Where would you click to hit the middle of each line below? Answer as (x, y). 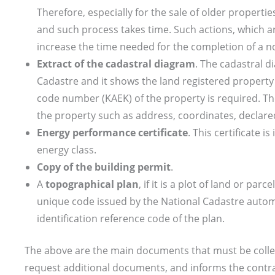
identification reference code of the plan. (131, 219)
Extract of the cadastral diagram (116, 64)
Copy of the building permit (104, 167)
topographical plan (92, 184)
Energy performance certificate (112, 133)
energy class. (67, 150)
